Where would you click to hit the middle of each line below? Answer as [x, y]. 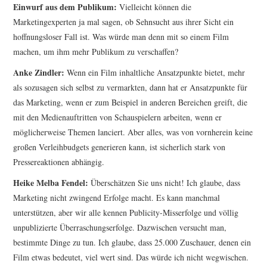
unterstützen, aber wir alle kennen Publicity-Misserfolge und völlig [126, 213]
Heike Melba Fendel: [51, 183]
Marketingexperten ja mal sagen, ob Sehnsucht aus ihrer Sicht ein [124, 22]
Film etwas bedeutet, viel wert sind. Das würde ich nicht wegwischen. [131, 257]
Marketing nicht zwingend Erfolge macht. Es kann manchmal [117, 198]
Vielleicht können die [154, 7]
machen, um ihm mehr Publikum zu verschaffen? [96, 52]
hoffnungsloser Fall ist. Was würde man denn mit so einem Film [121, 37]
